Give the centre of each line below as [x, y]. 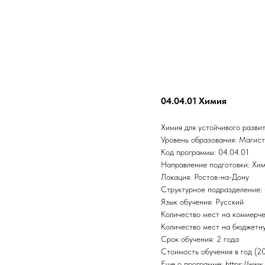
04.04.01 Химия [194, 101]
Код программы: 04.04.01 [205, 152]
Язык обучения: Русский [202, 202]
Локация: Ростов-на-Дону [205, 177]
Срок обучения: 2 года [200, 239]
